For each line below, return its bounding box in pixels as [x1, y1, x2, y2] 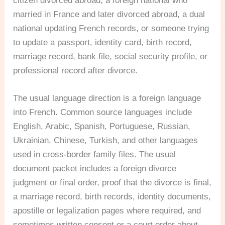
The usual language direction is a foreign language [13, 93, 201, 103]
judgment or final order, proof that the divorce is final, [13, 177, 212, 187]
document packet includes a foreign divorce [13, 163, 177, 173]
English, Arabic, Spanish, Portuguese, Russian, [13, 121, 191, 131]
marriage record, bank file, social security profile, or [13, 51, 208, 61]
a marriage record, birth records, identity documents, [13, 191, 211, 201]
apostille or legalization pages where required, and [13, 205, 201, 215]
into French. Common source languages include [13, 107, 192, 117]
